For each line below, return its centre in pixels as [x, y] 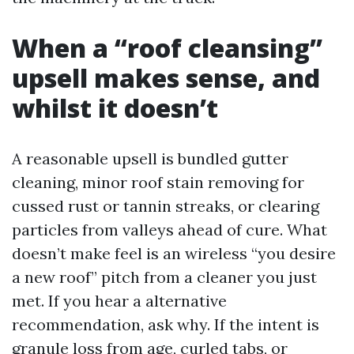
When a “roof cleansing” [167, 48]
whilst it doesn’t [115, 108]
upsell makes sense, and [166, 78]
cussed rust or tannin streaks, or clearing [166, 206]
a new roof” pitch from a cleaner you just [164, 277]
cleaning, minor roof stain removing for [158, 182]
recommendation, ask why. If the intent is [166, 324]
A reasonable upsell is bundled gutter [150, 158]
